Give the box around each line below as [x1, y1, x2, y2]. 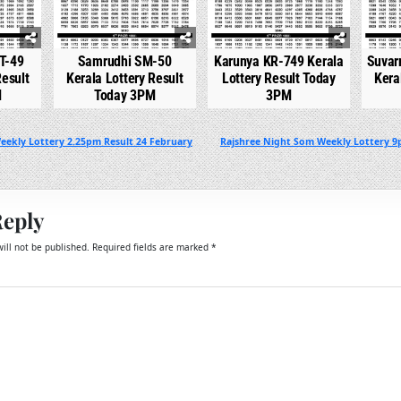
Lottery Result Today [221, 70, 336, 88]
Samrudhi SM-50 [77, 53, 172, 71]
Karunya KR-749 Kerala [213, 53, 344, 71]
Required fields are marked [91, 241, 211, 254]
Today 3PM [94, 87, 156, 105]
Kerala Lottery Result [65, 70, 183, 88]
